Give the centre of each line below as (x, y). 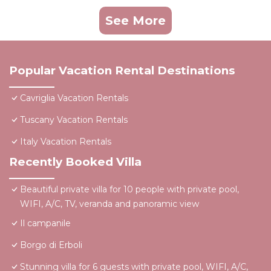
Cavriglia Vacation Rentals (74, 98)
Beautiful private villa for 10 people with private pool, (129, 190)
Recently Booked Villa (75, 162)
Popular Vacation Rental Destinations (122, 71)
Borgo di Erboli (51, 245)
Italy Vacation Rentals (66, 142)
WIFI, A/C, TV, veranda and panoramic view (109, 204)
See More (135, 21)
